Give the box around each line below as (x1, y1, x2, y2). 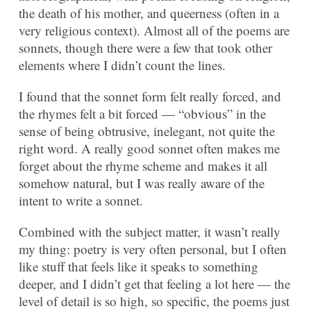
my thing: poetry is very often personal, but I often (19, 239, 287, 258)
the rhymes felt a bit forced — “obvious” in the (19, 104, 266, 122)
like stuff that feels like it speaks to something (19, 257, 258, 275)
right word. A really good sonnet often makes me (19, 139, 280, 157)
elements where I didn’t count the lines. (19, 56, 226, 74)
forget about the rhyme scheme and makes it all (19, 156, 267, 174)
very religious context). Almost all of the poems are (19, 21, 289, 39)
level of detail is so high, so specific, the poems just (19, 292, 289, 310)
